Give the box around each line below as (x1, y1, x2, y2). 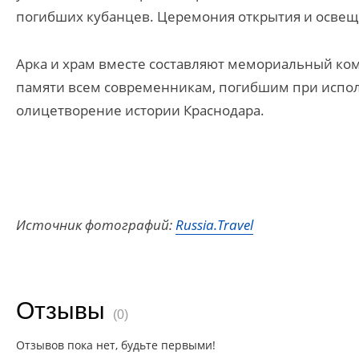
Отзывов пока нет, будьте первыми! (16, 337, 216, 353)
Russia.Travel (175, 216, 253, 234)
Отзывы (16, 297, 105, 324)
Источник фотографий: (16, 216, 175, 234)
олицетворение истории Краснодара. (16, 101, 264, 119)
